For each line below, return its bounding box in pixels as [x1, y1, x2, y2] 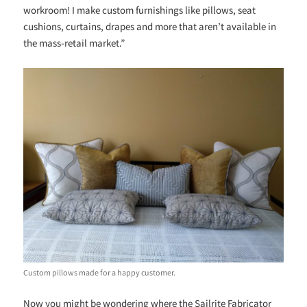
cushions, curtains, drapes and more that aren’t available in [23, 20, 277, 34]
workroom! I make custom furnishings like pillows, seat [23, 3, 256, 17]
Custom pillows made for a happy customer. [23, 267, 176, 278]
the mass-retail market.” [23, 36, 125, 50]
